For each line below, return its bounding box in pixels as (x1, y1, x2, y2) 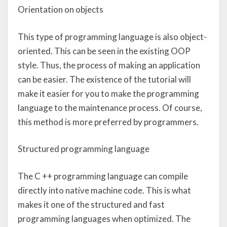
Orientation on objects (18, 4, 103, 15)
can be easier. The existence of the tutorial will (18, 73, 191, 85)
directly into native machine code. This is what (18, 184, 191, 196)
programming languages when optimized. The (18, 213, 191, 224)
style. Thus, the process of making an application (18, 59, 200, 70)
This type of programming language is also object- (18, 31, 207, 42)
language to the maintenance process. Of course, (18, 102, 202, 113)
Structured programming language (18, 143, 149, 155)
